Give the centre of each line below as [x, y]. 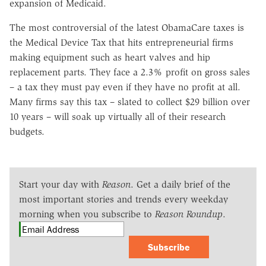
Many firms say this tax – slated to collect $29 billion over [130, 102]
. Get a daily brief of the [180, 184]
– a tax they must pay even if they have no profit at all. [126, 87]
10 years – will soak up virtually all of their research [118, 116]
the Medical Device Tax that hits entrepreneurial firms [121, 42]
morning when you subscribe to [87, 214]
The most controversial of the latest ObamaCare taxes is [127, 27]
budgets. [27, 131]
